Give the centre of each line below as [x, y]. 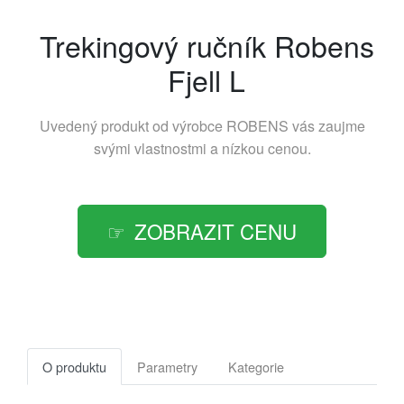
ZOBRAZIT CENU [216, 230]
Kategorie [256, 366]
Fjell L [207, 79]
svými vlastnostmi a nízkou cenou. [202, 148]
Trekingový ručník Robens [207, 45]
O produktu [74, 366]
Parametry [167, 366]
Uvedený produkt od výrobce [133, 125]
